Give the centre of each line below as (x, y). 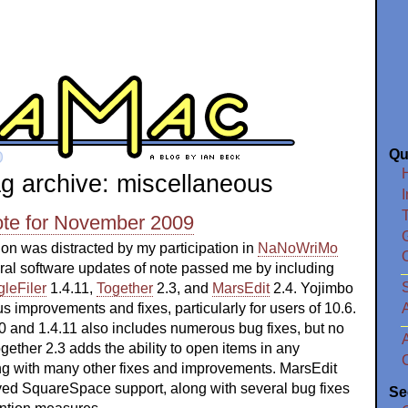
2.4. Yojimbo (311, 289)
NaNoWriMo (298, 249)
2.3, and (183, 289)
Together (125, 289)
